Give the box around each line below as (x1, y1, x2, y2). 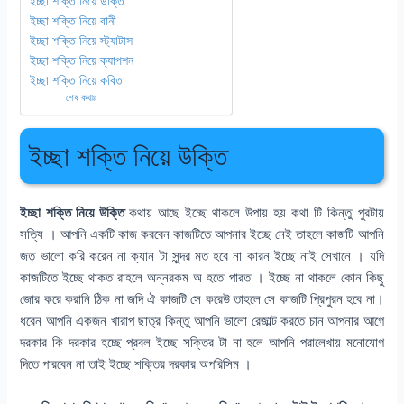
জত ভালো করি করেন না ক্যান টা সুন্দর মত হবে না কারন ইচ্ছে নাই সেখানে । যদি (20, 248, 384, 265)
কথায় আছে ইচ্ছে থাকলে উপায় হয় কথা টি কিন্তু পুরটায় (128, 205, 384, 222)
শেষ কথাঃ (65, 90, 96, 104)
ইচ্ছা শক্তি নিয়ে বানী (30, 13, 121, 28)
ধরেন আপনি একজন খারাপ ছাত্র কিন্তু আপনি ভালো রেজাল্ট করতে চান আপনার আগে (20, 313, 384, 330)
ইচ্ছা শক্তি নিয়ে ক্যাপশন (30, 52, 142, 68)
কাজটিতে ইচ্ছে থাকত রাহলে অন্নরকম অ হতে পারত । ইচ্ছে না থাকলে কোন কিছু (20, 270, 384, 287)
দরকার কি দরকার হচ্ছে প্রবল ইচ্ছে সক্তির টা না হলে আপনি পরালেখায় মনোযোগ (20, 335, 384, 352)
